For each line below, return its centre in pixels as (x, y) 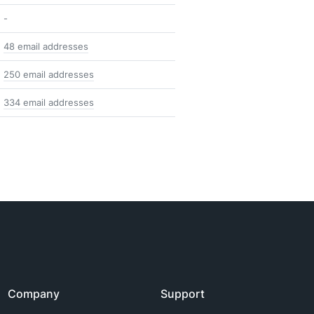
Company (33, 293)
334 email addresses (49, 102)
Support (183, 293)
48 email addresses (46, 46)
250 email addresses (49, 74)
